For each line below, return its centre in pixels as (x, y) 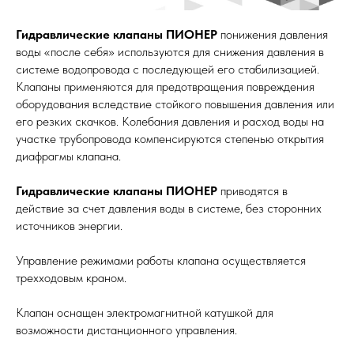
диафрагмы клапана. (68, 156)
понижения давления (273, 35)
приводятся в (252, 191)
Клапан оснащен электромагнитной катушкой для (145, 313)
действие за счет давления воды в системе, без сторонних (169, 209)
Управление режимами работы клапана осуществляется (161, 261)
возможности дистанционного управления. (126, 330)
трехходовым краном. (71, 278)
